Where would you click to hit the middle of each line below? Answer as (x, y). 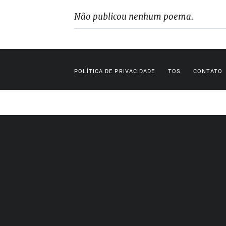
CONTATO (208, 71)
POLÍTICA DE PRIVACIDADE (115, 71)
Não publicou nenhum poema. (134, 17)
